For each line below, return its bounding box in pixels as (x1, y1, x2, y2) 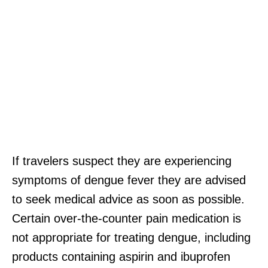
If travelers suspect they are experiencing (12, 154, 232, 167)
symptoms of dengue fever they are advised (12, 173, 246, 187)
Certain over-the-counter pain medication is (12, 211, 241, 225)
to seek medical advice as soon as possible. (12, 192, 245, 206)
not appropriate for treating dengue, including (12, 230, 251, 244)
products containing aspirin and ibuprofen (12, 249, 230, 263)
